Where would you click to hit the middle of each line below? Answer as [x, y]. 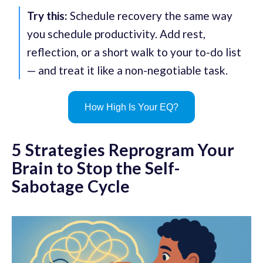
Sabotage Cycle [71, 186]
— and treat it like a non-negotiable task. [127, 70]
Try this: [47, 16]
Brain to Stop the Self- [96, 168]
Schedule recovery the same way [150, 16]
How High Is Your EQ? [131, 107]
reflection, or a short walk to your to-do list [134, 52]
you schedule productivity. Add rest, [116, 34]
